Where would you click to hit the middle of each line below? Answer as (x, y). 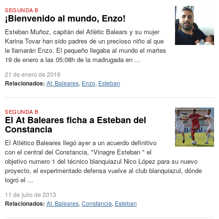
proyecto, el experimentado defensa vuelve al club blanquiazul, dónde (103, 170)
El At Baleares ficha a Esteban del (76, 120)
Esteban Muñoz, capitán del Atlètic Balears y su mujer (82, 32)
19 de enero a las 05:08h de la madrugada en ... (73, 59)
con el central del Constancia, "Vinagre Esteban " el (78, 152)
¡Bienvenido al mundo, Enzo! (65, 18)
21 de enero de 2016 (33, 74)
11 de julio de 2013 (31, 194)
